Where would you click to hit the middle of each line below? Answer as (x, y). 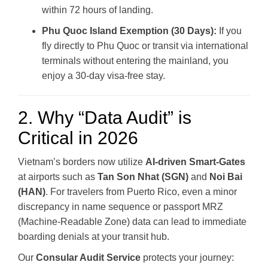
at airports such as (58, 176)
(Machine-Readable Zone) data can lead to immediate (132, 221)
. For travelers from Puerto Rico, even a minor (141, 191)
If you (229, 31)
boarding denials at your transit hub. (94, 236)
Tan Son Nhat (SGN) (143, 176)
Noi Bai (226, 176)
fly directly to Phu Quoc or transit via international (145, 45)
